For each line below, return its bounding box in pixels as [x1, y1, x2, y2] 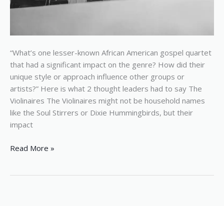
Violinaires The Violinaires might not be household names [10, 95, 205, 106]
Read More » [10, 142, 54, 153]
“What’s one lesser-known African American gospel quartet [10, 47, 211, 58]
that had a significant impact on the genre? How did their [10, 59, 205, 70]
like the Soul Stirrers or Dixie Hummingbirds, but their [10, 107, 193, 118]
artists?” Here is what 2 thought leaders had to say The [10, 83, 202, 94]
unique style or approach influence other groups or [10, 71, 184, 82]
